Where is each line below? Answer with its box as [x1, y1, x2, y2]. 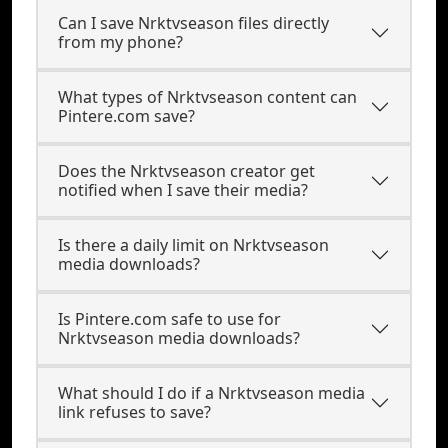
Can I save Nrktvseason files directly [58, 12, 329, 34]
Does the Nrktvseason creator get [58, 160, 315, 182]
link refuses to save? [58, 401, 211, 423]
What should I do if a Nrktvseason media [58, 382, 365, 404]
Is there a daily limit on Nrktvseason [58, 234, 329, 256]
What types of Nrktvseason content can [58, 86, 357, 108]
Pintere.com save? [58, 105, 195, 127]
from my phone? [58, 31, 183, 53]
